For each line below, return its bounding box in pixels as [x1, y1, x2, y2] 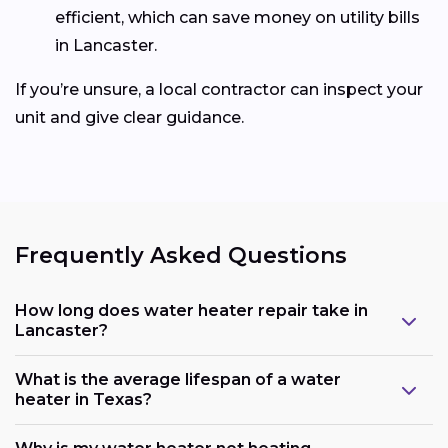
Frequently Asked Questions [15, 242, 347, 270]
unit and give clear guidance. [15, 108, 244, 128]
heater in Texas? [15, 389, 152, 409]
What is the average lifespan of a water [15, 369, 341, 389]
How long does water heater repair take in [15, 300, 368, 320]
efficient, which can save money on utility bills [55, 8, 420, 28]
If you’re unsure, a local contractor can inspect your [15, 80, 423, 100]
